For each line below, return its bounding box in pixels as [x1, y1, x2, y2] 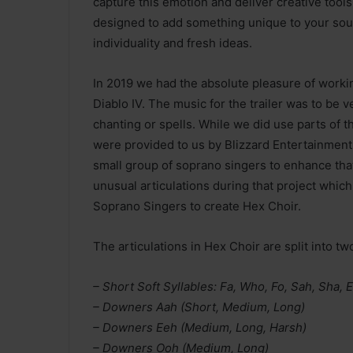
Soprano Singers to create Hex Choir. [93, 198, 301, 214]
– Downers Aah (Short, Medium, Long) [93, 299, 305, 314]
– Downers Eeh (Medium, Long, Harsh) [93, 319, 307, 335]
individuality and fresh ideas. [93, 35, 252, 50]
